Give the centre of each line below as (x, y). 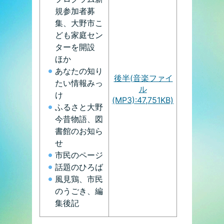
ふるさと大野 (79, 107)
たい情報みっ (79, 83)
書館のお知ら (79, 131)
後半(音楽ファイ (143, 78)
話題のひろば (79, 167)
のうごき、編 (79, 191)
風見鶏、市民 (79, 179)
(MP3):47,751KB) (143, 100)
